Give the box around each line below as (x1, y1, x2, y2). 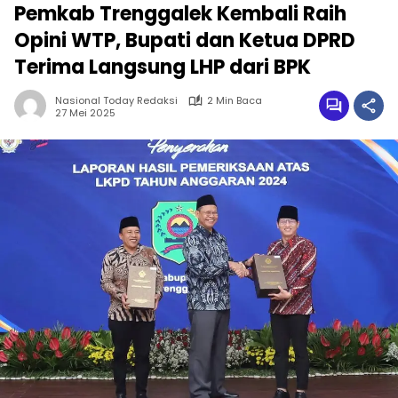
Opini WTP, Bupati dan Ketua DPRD (14, 27, 355, 55)
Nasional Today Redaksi (55, 93, 178, 108)
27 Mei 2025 (55, 105, 115, 120)
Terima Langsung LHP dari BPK (14, 53, 311, 82)
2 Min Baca (207, 93, 262, 108)
